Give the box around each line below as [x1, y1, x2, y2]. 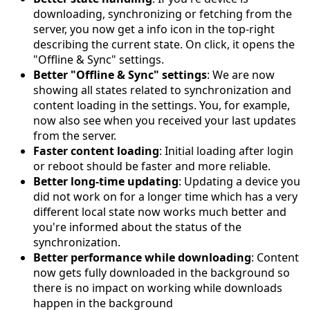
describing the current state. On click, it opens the [33, 36, 295, 52]
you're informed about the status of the [33, 219, 241, 235]
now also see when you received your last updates [33, 112, 296, 128]
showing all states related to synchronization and [33, 82, 291, 98]
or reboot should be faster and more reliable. [33, 158, 271, 174]
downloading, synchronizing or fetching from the [33, 6, 292, 21]
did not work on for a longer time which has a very [33, 188, 298, 204]
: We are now [207, 66, 275, 82]
